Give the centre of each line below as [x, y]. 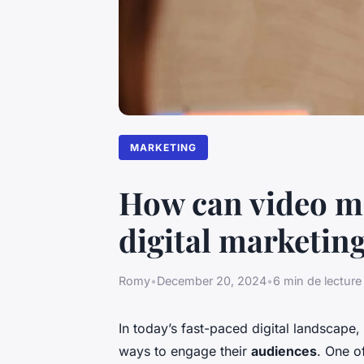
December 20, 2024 [212, 281]
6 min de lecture [317, 281]
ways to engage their [185, 351]
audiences [284, 351]
